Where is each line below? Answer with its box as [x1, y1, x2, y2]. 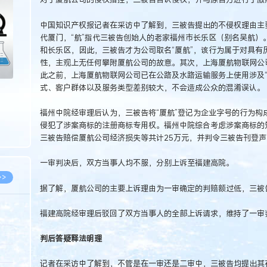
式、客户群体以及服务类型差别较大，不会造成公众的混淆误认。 [39, 82, 265, 93]
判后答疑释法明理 [39, 233, 102, 244]
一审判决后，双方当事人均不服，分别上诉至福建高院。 [39, 157, 234, 169]
